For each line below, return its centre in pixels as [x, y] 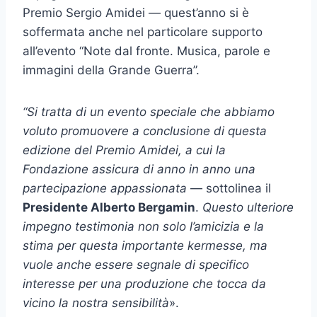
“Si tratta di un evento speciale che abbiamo [149, 111]
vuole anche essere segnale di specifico [136, 264]
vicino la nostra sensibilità [96, 302]
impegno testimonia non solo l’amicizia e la [143, 226]
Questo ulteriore [248, 207]
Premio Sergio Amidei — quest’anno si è [136, 12]
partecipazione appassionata [106, 188]
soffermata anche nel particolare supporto [143, 31]
